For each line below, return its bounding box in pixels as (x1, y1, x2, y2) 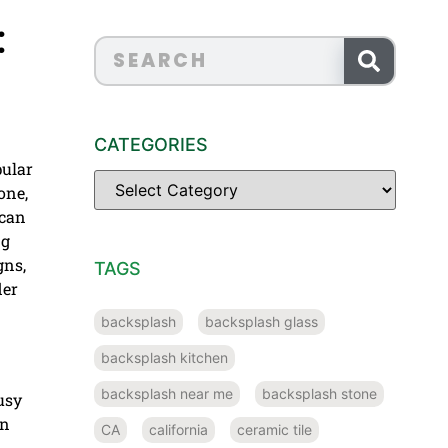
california (149, 420, 208, 438)
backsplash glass (205, 312, 318, 330)
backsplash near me (101, 384, 233, 402)
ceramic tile (237, 420, 312, 438)
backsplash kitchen (101, 348, 228, 366)
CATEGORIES (94, 133, 208, 155)
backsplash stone (262, 384, 377, 402)
